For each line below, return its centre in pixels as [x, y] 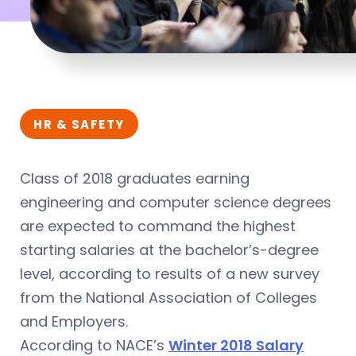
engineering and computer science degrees [176, 202]
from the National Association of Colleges [168, 297]
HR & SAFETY [79, 124]
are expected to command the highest [158, 226]
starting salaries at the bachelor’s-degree [169, 250]
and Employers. [74, 321]
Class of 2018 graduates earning [135, 178]
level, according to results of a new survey [170, 273]
